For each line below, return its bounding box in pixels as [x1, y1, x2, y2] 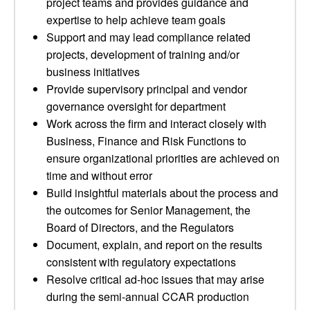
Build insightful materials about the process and [46, 185, 278, 201]
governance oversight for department [46, 98, 226, 114]
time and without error [46, 167, 152, 183]
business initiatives [46, 64, 140, 80]
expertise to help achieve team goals [46, 12, 226, 28]
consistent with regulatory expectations [46, 254, 236, 270]
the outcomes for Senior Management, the [46, 202, 250, 218]
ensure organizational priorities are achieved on [46, 150, 280, 166]
